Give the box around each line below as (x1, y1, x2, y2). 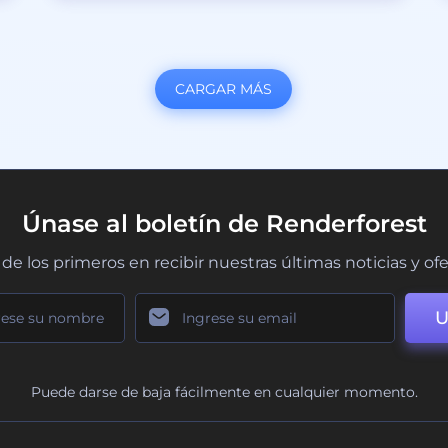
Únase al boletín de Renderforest (21, 208, 427, 238)
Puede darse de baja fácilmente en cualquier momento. (30, 382, 418, 401)
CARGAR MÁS (175, 79, 273, 98)
